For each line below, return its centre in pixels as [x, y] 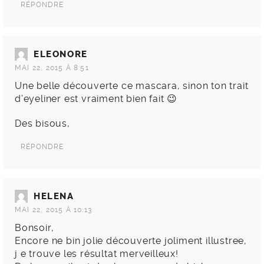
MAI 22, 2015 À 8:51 [52, 67]
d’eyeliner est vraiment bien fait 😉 [96, 98]
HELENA [54, 196]
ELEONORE [61, 54]
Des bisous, [42, 123]
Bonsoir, [34, 227]
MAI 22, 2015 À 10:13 [53, 209]
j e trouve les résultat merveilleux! [97, 253]
